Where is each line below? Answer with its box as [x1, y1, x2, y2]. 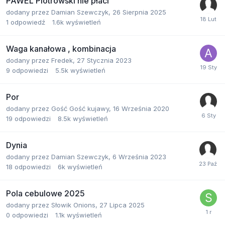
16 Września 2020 [113, 104, 169, 113]
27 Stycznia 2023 [77, 56, 132, 64]
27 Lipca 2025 [99, 201, 145, 209]
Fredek [51, 56, 73, 64]
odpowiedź [11, 18, 45, 26]
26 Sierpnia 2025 [113, 8, 166, 16]
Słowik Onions [51, 201, 95, 209]
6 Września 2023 [113, 153, 166, 161]
